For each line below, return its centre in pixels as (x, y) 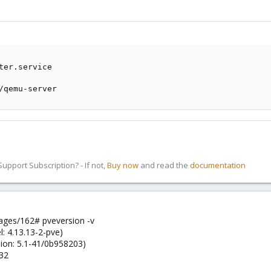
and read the (164, 165)
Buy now (123, 165)
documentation (218, 165)
